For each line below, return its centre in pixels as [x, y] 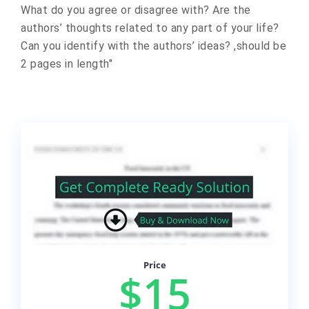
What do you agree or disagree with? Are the [136, 10]
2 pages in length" [67, 64]
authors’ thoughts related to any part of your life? [150, 28]
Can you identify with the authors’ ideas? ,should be [153, 46]
